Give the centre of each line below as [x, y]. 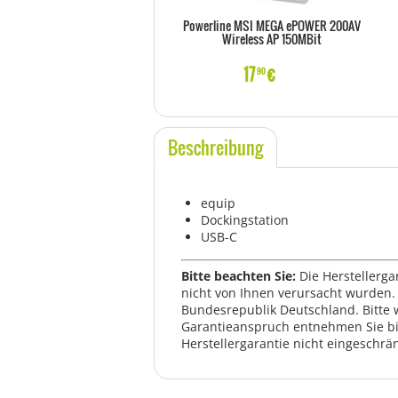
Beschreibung [215, 147]
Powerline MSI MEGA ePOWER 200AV [272, 25]
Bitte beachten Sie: [240, 276]
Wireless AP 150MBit [272, 39]
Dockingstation [245, 220]
